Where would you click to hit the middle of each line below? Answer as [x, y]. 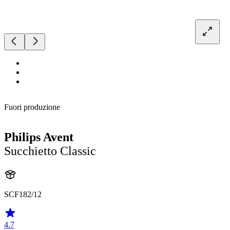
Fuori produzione [32, 107]
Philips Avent [39, 137]
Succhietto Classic [50, 151]
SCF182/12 [23, 194]
